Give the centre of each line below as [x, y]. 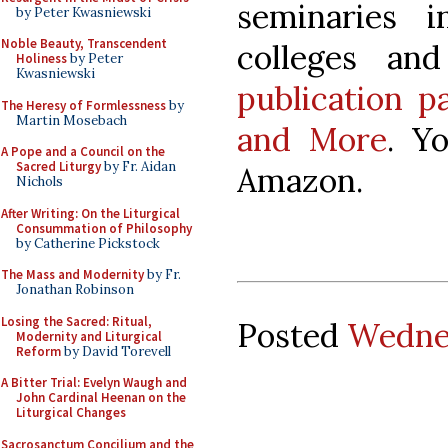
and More [312, 139]
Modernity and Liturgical [89, 336]
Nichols [39, 181]
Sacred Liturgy [58, 166]
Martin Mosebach [71, 120]
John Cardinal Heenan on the [101, 397]
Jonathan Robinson [75, 289]
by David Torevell [116, 351]
